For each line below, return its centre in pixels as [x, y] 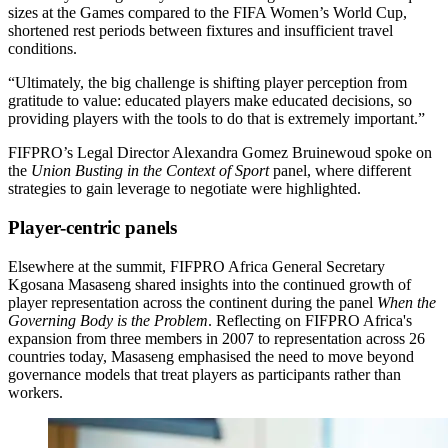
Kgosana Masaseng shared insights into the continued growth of [209, 284]
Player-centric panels [92, 227]
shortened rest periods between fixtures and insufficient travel [200, 31]
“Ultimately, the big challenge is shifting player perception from [207, 83]
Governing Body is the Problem [108, 320]
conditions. [44, 49]
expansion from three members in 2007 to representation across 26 [216, 338]
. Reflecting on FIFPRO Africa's [310, 320]
